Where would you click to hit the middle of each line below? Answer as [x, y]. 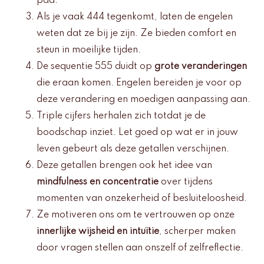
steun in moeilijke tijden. [89, 50]
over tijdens [186, 182]
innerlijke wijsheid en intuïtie [98, 232]
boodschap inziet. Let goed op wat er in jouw [137, 133]
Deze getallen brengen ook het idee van [124, 166]
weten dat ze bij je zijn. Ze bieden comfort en [136, 34]
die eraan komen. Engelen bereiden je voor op [139, 83]
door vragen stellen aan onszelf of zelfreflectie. [140, 248]
